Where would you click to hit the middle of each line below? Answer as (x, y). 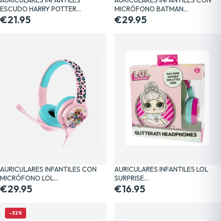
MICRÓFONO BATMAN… (151, 9)
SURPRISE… (131, 178)
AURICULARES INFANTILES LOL (161, 169)
